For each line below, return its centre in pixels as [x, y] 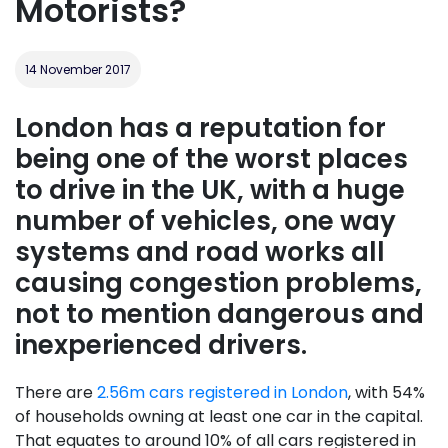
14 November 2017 [78, 69]
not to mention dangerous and [219, 314]
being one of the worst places [211, 159]
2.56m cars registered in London [222, 392]
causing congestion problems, [218, 283]
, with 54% [386, 392]
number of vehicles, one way [205, 221]
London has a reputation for [200, 128]
